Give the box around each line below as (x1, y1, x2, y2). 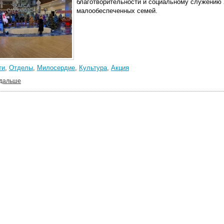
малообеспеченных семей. (76, 7, 157, 14)
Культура (79, 64, 107, 71)
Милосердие (37, 64, 75, 71)
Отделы (9, 64, 33, 71)
